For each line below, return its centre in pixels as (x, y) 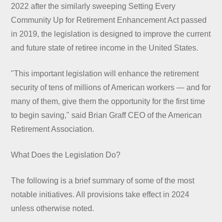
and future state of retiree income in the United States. (105, 48)
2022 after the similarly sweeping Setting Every (93, 6)
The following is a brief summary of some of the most (103, 180)
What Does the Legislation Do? (66, 155)
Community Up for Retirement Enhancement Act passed (109, 20)
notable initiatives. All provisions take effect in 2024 (100, 194)
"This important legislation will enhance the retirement (105, 73)
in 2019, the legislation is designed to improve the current (111, 34)
